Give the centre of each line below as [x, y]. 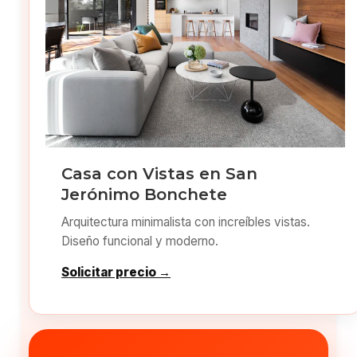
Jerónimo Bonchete [145, 194]
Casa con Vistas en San [160, 173]
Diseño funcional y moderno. [140, 241]
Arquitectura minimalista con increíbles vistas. [186, 222]
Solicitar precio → [116, 272]
